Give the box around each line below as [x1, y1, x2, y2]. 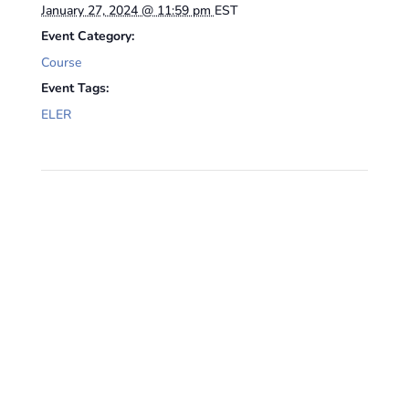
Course [40, 54, 81, 71]
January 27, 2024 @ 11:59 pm [40, 2, 215, 19]
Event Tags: [40, 79, 109, 97]
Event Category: [40, 27, 134, 45]
